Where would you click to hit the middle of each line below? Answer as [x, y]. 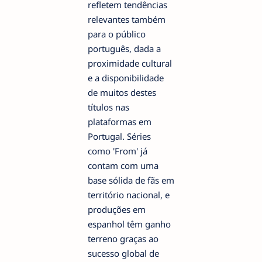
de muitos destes [122, 92]
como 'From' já [118, 151]
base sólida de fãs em [131, 180]
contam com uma [123, 165]
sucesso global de [123, 253]
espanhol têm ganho [129, 224]
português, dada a [124, 48]
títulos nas [108, 107]
